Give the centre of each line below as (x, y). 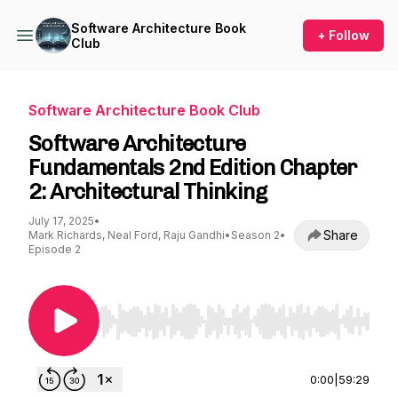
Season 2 (255, 235)
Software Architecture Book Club (144, 110)
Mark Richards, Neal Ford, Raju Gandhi (127, 235)
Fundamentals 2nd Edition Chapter (193, 167)
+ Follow (343, 35)
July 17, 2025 (61, 221)
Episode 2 (55, 249)
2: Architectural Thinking (147, 191)
